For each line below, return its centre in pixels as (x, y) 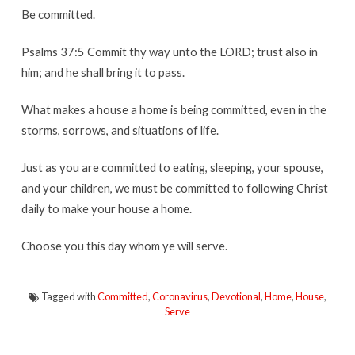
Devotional (236, 296)
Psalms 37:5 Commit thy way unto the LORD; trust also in (169, 51)
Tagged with (68, 296)
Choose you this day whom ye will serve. (124, 245)
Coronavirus (179, 296)
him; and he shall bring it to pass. (103, 72)
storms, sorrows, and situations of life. (120, 130)
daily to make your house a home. (106, 208)
